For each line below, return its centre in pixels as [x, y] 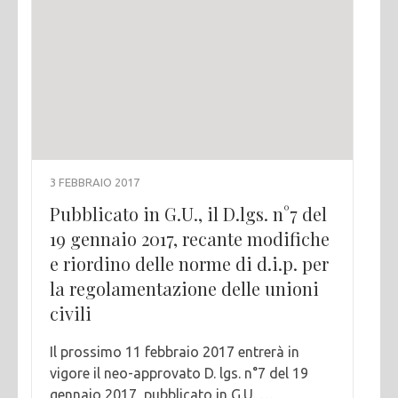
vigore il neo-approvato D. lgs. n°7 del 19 [179, 374]
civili [71, 314]
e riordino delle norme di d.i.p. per [189, 264]
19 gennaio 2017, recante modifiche [190, 239]
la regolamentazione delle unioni [184, 289]
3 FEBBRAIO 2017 [95, 183]
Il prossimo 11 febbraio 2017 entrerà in [175, 352]
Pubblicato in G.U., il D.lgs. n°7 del [188, 214]
